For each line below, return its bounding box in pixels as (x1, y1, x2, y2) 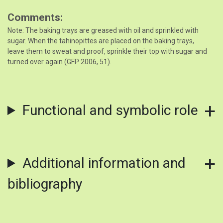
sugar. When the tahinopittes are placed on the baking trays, (7, 37, 194, 45)
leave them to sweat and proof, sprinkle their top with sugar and (7, 47, 207, 56)
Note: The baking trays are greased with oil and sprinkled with (7, 26, 199, 35)
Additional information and (22, 155, 186, 172)
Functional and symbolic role (22, 102, 198, 119)
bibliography (7, 176, 82, 193)
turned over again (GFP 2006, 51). (7, 58, 111, 66)
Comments (7, 11, 60, 24)
